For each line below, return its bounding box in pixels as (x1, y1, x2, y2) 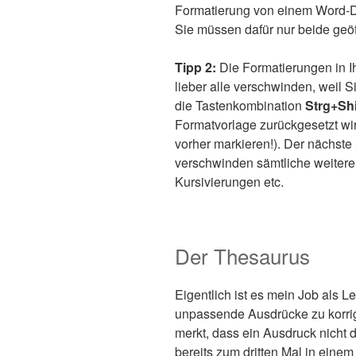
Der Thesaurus (175, 240, 310, 270)
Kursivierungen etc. (175, 172, 284, 191)
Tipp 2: (175, 57, 216, 76)
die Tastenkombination (175, 95, 305, 114)
